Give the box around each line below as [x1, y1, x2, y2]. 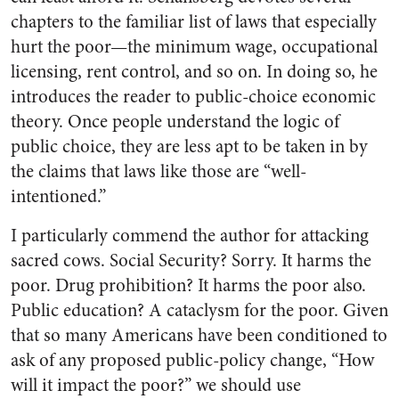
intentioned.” [11, 183, 106, 209]
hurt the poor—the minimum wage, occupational [11, 34, 378, 60]
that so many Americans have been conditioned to [11, 322, 387, 348]
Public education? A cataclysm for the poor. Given [11, 297, 388, 323]
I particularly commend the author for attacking [11, 223, 369, 248]
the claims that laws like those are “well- [11, 159, 306, 184]
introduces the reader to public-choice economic [11, 84, 376, 110]
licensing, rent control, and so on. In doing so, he [11, 59, 378, 85]
